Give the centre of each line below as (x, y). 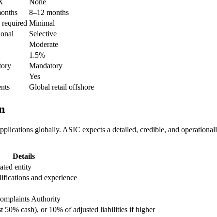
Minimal (42, 23)
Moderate (44, 44)
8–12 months (49, 12)
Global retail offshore (62, 87)
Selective (43, 33)
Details (23, 156)
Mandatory (46, 65)
